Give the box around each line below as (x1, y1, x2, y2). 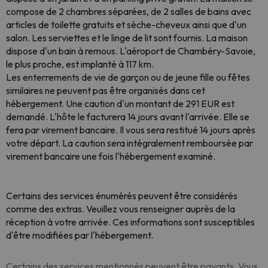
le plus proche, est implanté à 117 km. (6, 58, 154, 70)
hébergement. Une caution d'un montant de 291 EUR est (6, 98, 234, 109)
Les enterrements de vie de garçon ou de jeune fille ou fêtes (6, 71, 250, 83)
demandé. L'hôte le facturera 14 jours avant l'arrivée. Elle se (6, 111, 249, 123)
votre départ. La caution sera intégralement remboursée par (6, 137, 253, 149)
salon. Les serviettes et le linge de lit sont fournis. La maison (6, 32, 248, 44)
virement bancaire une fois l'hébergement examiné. (6, 150, 215, 162)
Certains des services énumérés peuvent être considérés (6, 190, 237, 202)
